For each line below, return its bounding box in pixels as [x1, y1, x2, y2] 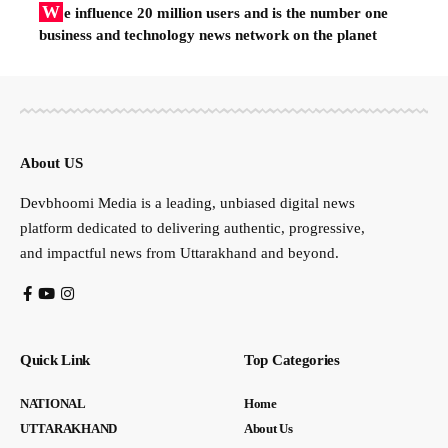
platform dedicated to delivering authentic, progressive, [20, 219, 365, 236]
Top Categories [244, 351, 340, 368]
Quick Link [20, 351, 90, 368]
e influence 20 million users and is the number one [64, 4, 388, 21]
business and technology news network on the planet [39, 26, 377, 43]
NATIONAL [20, 395, 86, 411]
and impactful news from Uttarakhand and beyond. [20, 244, 339, 261]
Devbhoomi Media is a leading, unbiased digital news [20, 194, 355, 211]
